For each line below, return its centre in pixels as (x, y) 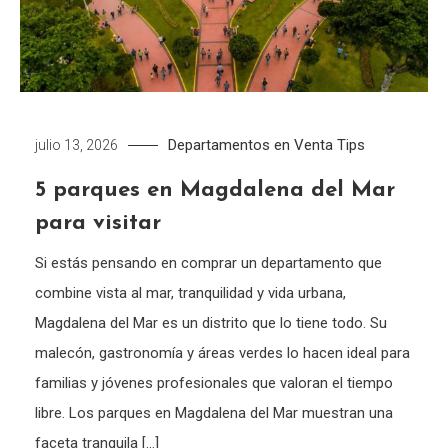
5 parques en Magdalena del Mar (215, 191)
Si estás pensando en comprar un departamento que (209, 263)
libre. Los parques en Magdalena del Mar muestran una (214, 413)
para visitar (98, 224)
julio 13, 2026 (77, 145)
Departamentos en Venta (251, 145)
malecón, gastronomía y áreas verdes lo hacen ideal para (223, 353)
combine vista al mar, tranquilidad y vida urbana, (191, 293)
